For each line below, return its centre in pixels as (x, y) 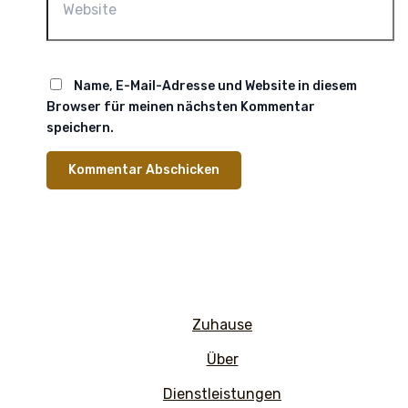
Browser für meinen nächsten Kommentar (180, 107)
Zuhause (222, 325)
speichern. (80, 127)
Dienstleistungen (222, 394)
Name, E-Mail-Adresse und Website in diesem (215, 86)
